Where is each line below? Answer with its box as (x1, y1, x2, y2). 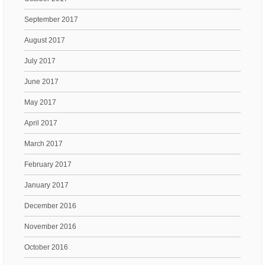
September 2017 (24, 15, 78, 24)
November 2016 (24, 222, 76, 231)
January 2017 (24, 180, 69, 189)
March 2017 (24, 139, 63, 148)
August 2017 (24, 35, 65, 44)
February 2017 (24, 160, 72, 169)
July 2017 (24, 56, 56, 65)
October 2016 (24, 243, 68, 251)
